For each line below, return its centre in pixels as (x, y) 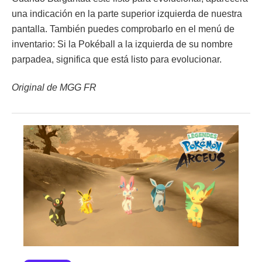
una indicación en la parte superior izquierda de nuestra (127, 13)
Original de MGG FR (54, 87)
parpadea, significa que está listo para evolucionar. (117, 59)
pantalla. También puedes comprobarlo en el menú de (123, 29)
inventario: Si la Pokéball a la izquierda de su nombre (122, 44)
